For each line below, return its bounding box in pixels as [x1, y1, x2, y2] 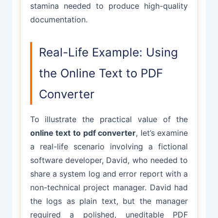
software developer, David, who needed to [30, 155, 188, 165]
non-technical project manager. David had [30, 182, 188, 192]
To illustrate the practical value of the [30, 114, 188, 124]
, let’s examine [136, 127, 188, 138]
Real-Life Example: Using [38, 45, 178, 59]
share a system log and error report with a [30, 168, 188, 179]
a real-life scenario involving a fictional [30, 141, 188, 151]
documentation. [30, 14, 88, 24]
